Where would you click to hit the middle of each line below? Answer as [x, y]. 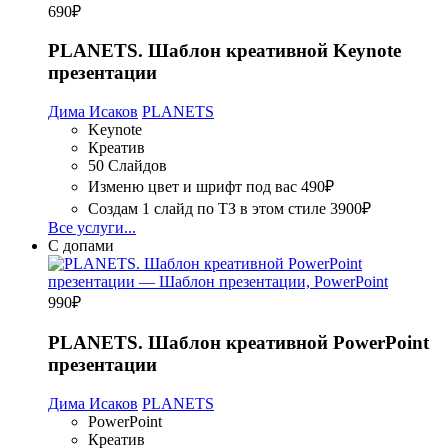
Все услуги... [92, 228]
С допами [81, 246]
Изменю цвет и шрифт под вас [192, 187]
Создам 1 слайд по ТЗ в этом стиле [207, 209]
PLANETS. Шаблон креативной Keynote [224, 51]
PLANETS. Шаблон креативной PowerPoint [238, 342]
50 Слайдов [127, 166]
